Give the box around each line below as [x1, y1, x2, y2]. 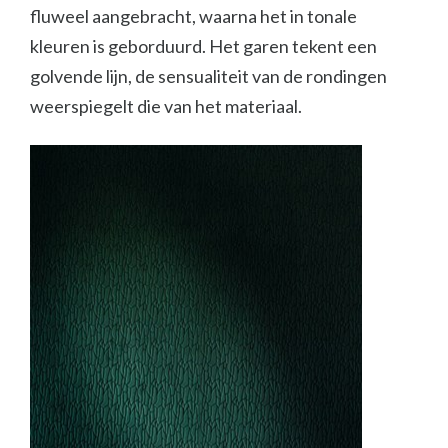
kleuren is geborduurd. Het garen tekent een [30, 34, 377, 57]
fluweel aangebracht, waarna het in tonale [30, 4, 357, 27]
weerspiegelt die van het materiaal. [30, 94, 302, 117]
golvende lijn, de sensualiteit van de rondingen [30, 64, 387, 87]
